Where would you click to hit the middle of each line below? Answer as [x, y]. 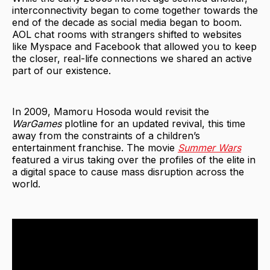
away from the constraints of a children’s [106, 135]
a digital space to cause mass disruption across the [128, 171]
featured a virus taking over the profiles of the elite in [134, 159]
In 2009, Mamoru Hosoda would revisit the [111, 111]
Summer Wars [209, 147]
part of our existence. [61, 70]
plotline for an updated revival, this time [155, 123]
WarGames [38, 123]
